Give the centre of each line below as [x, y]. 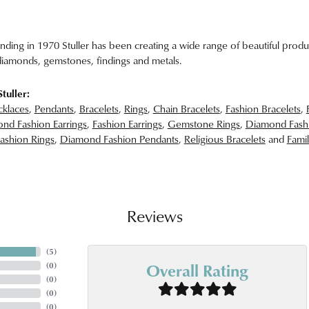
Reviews [154, 216]
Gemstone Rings [203, 124]
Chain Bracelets [186, 109]
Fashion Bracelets [263, 109]
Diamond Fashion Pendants [119, 139]
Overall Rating [197, 270]
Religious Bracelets [225, 139]
